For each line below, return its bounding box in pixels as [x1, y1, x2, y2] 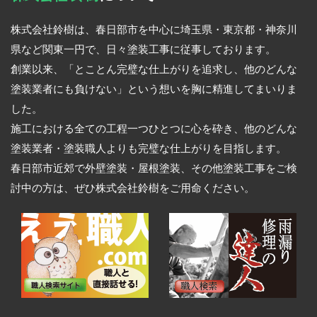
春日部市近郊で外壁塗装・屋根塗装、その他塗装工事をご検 [11, 163, 297, 175]
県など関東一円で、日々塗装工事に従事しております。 [11, 44, 276, 56]
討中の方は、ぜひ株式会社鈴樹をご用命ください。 [11, 183, 255, 195]
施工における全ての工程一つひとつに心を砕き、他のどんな [11, 123, 297, 135]
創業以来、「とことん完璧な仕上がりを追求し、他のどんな [11, 64, 297, 76]
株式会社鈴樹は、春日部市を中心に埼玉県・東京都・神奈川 [11, 24, 297, 36]
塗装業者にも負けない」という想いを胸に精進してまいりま [11, 83, 297, 96]
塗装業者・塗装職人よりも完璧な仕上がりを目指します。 [11, 143, 287, 155]
